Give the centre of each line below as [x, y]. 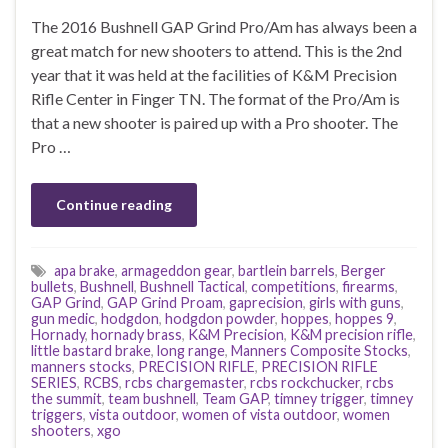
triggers [57, 414]
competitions [293, 286]
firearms [368, 286]
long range [191, 350]
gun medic [63, 318]
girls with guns [355, 302]
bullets [52, 286]
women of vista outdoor [259, 414]
